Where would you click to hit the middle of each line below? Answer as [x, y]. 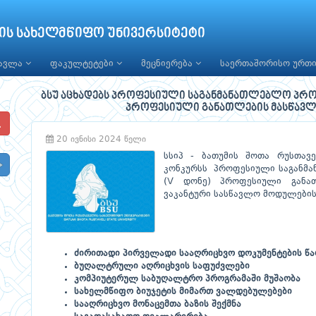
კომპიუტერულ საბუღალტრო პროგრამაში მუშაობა [187, 279]
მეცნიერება [168, 64]
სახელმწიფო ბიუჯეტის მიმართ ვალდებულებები [183, 292]
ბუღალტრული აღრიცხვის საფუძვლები [162, 266]
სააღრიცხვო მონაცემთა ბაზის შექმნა [158, 304]
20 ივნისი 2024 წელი [100, 140]
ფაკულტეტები [83, 64]
